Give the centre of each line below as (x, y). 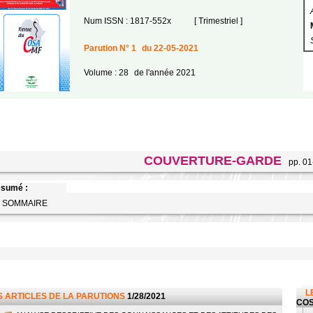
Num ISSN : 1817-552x (128, 21)
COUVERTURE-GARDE (213, 161)
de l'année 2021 (164, 73)
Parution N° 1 (110, 48)
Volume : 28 (106, 73)
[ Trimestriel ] (217, 21)
